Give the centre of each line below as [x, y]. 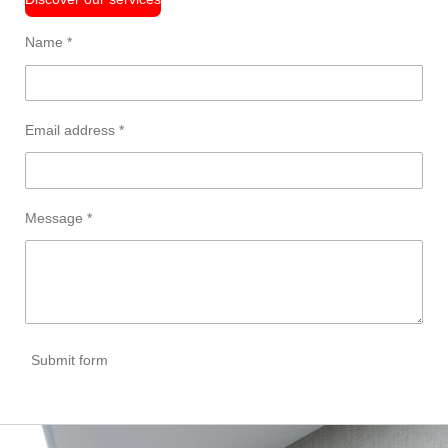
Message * [58, 217]
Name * [48, 42]
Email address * [74, 129]
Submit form [69, 360]
